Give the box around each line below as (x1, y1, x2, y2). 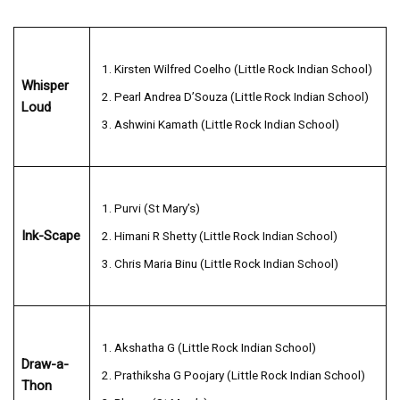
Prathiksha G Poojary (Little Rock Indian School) (113, 367, 365, 382)
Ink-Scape (21, 227, 80, 244)
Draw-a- (21, 355, 69, 372)
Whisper (21, 77, 69, 94)
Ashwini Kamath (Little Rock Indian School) (113, 116, 339, 131)
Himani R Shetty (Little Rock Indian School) (113, 228, 337, 243)
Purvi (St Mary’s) (113, 200, 200, 215)
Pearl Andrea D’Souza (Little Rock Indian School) (113, 88, 369, 104)
